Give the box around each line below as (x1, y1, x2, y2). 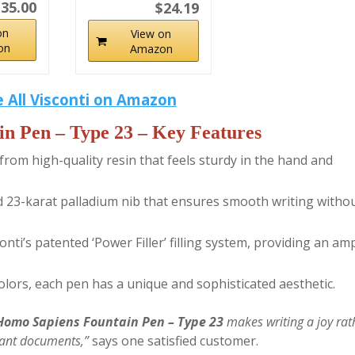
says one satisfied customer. (89, 332, 258, 349)
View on (131, 26, 172, 41)
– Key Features (133, 122, 261, 143)
